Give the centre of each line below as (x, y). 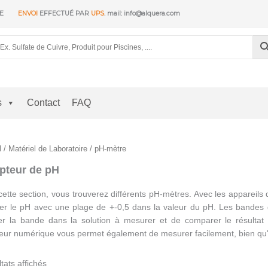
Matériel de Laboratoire (48, 149)
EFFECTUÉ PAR (63, 13)
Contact (43, 103)
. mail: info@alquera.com (142, 13)
